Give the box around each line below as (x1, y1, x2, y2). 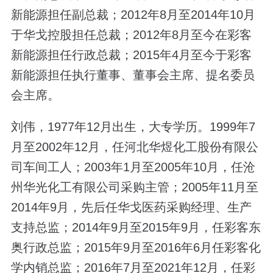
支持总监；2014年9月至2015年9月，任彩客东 (10, 221, 261, 235)
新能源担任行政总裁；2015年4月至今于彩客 (10, 48, 252, 62)
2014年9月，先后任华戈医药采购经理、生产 (10, 200, 252, 214)
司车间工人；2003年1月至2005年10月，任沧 (10, 160, 255, 174)
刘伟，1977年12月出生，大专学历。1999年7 (10, 120, 255, 134)
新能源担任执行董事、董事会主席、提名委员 (10, 68, 255, 82)
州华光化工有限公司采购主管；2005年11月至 (10, 180, 258, 194)
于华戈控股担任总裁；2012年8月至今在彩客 (10, 28, 252, 42)
